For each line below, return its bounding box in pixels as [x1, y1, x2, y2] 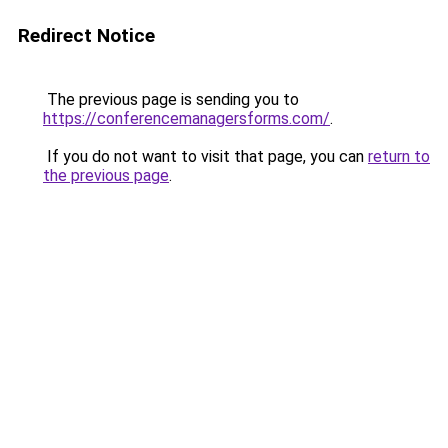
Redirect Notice [18, 24, 155, 47]
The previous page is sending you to [43, 90, 299, 109]
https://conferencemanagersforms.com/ [43, 109, 330, 128]
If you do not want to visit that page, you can [43, 147, 368, 166]
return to [368, 147, 430, 166]
